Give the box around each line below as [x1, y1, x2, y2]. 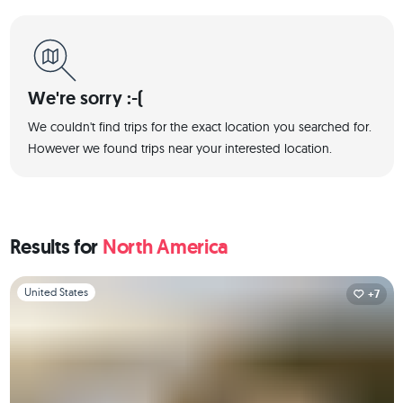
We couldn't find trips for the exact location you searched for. [27, 119, 372, 135]
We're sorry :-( [27, 86, 144, 110]
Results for [9, 234, 103, 260]
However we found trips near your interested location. [27, 140, 332, 157]
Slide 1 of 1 [8, 277, 66, 293]
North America [102, 234, 229, 260]
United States [23, 285, 88, 299]
